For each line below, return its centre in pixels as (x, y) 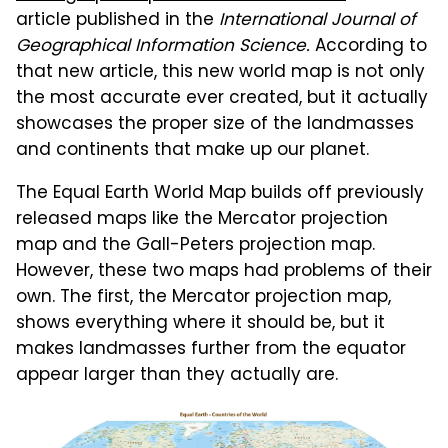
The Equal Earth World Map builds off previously (220, 194)
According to (368, 47)
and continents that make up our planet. (192, 151)
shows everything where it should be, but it (200, 324)
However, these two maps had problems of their (224, 272)
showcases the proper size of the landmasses (215, 125)
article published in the (117, 21)
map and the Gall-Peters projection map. (195, 246)
